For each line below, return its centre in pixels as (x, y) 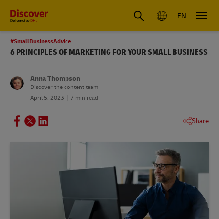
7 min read (84, 98)
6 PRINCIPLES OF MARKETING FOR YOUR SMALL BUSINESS (109, 52)
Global (21, 14)
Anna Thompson (55, 78)
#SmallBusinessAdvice (41, 41)
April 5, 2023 (47, 98)
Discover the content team (64, 87)
